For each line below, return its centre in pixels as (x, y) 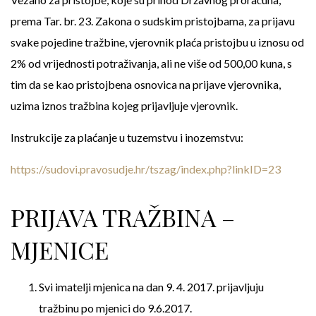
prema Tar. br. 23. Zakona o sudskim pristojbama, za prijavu (153, 21)
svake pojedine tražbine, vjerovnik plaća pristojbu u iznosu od (157, 42)
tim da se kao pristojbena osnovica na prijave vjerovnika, (146, 84)
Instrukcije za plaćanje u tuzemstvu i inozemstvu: (127, 137)
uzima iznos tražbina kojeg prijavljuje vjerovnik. (124, 105)
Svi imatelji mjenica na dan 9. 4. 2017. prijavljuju (151, 287)
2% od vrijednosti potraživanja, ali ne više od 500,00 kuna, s (151, 63)
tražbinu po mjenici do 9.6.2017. (115, 308)
